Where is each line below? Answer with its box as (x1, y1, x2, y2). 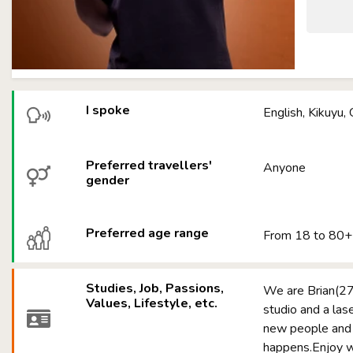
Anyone (263, 159, 307, 176)
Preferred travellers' (86, 157, 213, 174)
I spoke (86, 102, 131, 119)
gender (86, 172, 130, 189)
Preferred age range (86, 225, 210, 242)
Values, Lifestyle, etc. (86, 295, 218, 312)
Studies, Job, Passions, (86, 280, 225, 297)
